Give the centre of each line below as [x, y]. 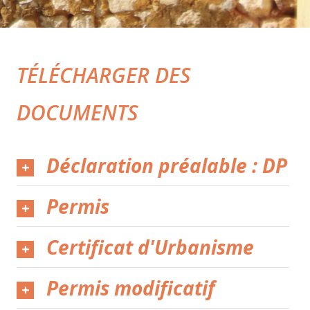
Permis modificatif [131, 288]
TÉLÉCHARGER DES [104, 75]
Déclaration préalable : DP [167, 166]
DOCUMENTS [78, 113]
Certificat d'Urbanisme [151, 247]
